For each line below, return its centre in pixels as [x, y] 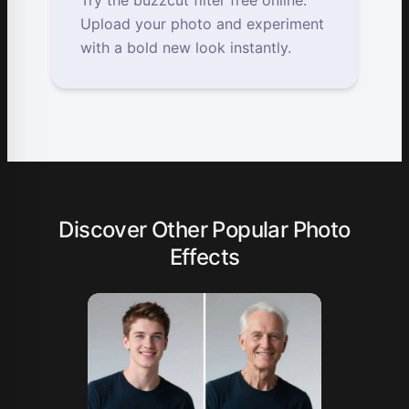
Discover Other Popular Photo [204, 230]
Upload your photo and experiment [202, 24]
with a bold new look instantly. [186, 48]
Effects [204, 257]
